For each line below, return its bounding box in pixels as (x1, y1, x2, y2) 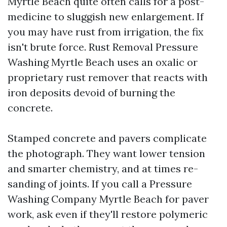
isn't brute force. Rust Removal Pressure (8, 41, 198, 53)
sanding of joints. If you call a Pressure (8, 177, 192, 190)
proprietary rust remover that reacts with (8, 71, 208, 84)
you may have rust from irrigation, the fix (8, 25, 204, 38)
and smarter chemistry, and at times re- (8, 162, 198, 175)
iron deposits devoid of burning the (8, 86, 175, 99)
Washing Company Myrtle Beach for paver (8, 193, 209, 205)
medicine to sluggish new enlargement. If (8, 10, 204, 23)
